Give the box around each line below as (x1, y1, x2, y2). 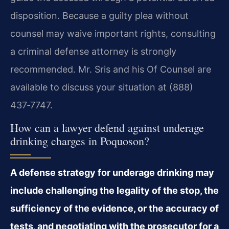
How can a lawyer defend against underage (10, 120, 204, 135)
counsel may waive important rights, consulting (10, 28, 216, 39)
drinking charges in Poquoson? (10, 133, 149, 149)
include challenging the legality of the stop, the (10, 185, 219, 196)
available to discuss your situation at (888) (10, 81, 193, 93)
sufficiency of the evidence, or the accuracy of (10, 203, 219, 214)
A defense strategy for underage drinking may (10, 167, 214, 178)
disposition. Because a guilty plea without (10, 10, 189, 21)
